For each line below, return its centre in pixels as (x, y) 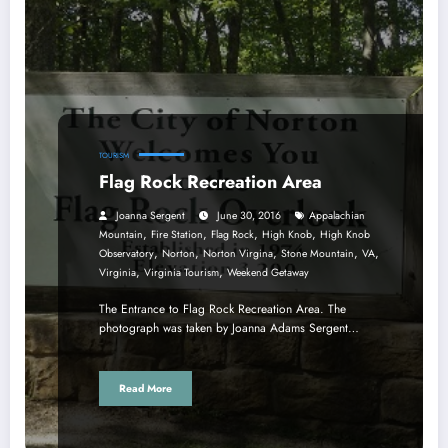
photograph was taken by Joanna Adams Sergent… (229, 328)
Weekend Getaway (268, 273)
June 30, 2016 (249, 216)
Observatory (126, 254)
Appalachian (337, 216)
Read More (145, 388)
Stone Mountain (317, 254)
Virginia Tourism (181, 273)
